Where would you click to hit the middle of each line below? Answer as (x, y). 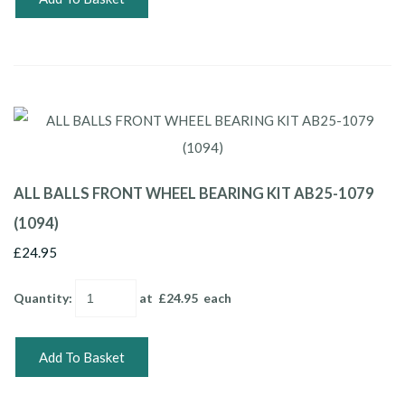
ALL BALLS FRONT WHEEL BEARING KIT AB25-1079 (194, 193)
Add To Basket (82, 357)
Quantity (41, 297)
